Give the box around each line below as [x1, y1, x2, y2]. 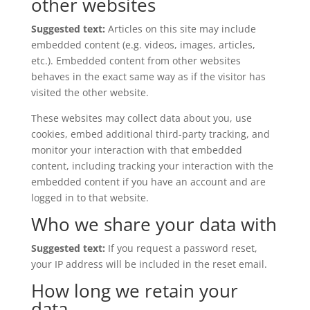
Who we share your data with [30, 212, 277, 237]
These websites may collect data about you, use [30, 111, 252, 125]
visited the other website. [30, 86, 149, 99]
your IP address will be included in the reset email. [30, 257, 267, 271]
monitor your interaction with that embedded [30, 143, 242, 156]
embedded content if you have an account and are [30, 175, 266, 188]
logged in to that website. [30, 191, 149, 204]
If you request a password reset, [107, 241, 257, 255]
